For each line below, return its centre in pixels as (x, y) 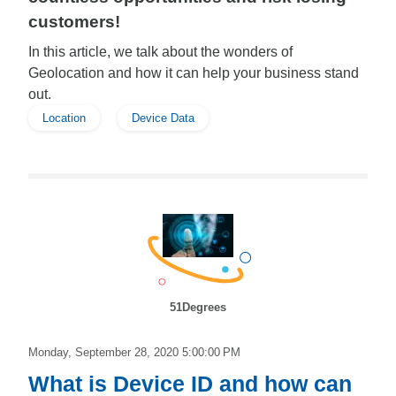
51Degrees (198, 307)
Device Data (163, 118)
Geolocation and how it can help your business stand (194, 73)
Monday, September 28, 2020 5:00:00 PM (134, 352)
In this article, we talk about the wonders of (160, 52)
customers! (74, 22)
